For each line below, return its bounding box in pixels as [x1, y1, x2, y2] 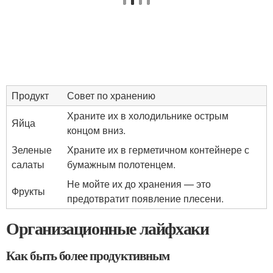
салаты [12, 157, 44, 171]
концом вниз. [67, 123, 126, 137]
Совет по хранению [67, 88, 155, 102]
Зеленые [12, 143, 52, 157]
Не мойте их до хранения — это [67, 177, 211, 191]
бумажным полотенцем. [67, 157, 175, 171]
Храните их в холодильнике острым [67, 108, 229, 122]
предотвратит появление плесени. [67, 191, 224, 205]
